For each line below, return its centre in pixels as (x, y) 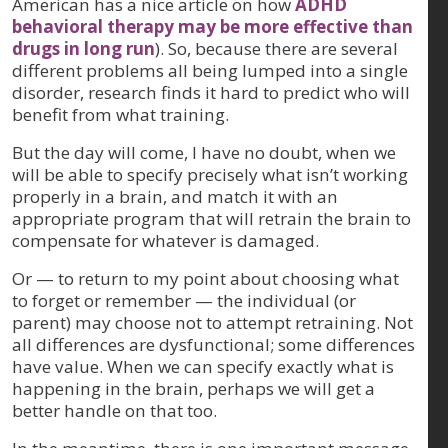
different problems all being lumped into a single (210, 70)
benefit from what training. (120, 114)
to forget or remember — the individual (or (184, 300)
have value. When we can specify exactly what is (203, 366)
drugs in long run (83, 48)
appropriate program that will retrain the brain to (211, 218)
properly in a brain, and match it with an (175, 196)
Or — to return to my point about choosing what (205, 278)
